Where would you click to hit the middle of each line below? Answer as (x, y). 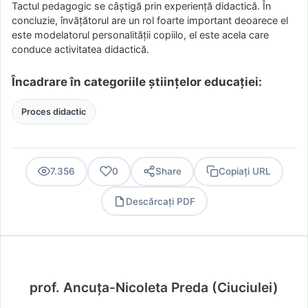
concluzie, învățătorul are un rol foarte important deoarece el (150, 20)
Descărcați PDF (160, 201)
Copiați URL (244, 172)
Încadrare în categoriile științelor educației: (137, 81)
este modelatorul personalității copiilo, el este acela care (140, 34)
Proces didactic (53, 111)
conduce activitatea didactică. (80, 49)
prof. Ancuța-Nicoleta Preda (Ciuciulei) (154, 288)
